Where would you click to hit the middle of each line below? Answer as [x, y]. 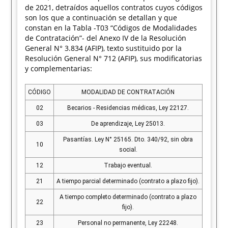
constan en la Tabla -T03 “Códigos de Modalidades [111, 28]
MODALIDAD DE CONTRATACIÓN [128, 92]
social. [128, 150]
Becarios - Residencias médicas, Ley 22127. [128, 108]
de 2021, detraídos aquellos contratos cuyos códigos [114, 7]
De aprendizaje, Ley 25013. [128, 124]
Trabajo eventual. [128, 165]
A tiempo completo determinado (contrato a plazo [128, 197]
